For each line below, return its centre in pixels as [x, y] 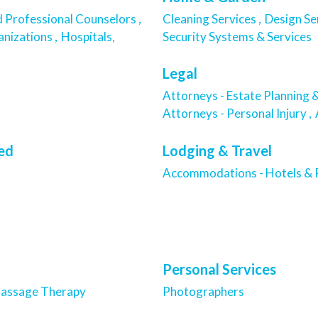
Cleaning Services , [212, 18]
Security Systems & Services [238, 36]
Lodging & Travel [217, 150]
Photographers [204, 291]
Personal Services [219, 269]
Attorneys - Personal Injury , [237, 114]
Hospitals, [88, 36]
